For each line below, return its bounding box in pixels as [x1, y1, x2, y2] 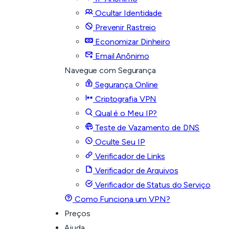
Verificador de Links [93, 151, 165, 161]
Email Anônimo [93, 51, 149, 61]
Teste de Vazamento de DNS [93, 123, 200, 132]
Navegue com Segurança [64, 65, 156, 75]
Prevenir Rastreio [93, 22, 156, 32]
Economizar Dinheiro [93, 37, 170, 47]
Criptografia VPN [93, 94, 157, 104]
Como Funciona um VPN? [73, 194, 170, 204]
